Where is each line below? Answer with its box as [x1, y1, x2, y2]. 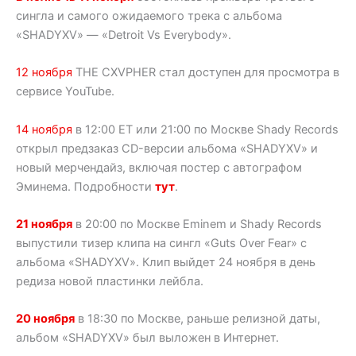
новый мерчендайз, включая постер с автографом [16, 160, 302, 175]
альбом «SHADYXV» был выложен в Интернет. [16, 331, 279, 346]
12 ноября [16, 65, 72, 80]
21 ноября [16, 216, 72, 231]
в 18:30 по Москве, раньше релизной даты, [75, 311, 320, 327]
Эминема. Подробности [16, 179, 155, 194]
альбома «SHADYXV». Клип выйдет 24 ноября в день [16, 254, 315, 269]
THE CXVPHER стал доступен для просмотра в [72, 65, 339, 80]
